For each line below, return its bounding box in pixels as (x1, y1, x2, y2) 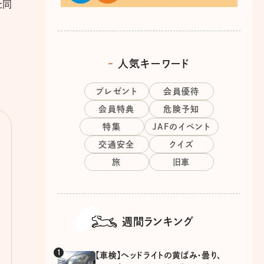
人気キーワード (118, 58, 190, 69)
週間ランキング (122, 216, 194, 227)
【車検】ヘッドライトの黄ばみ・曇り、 (95, 250, 222, 259)
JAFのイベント (152, 122, 211, 131)
